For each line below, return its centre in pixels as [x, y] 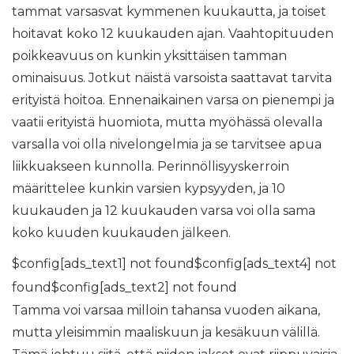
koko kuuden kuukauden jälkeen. [121, 233]
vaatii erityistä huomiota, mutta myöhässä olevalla [167, 122]
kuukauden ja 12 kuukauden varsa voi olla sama [164, 211]
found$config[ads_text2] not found [124, 287]
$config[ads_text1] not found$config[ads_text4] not [174, 264]
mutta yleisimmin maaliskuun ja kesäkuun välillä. [166, 332]
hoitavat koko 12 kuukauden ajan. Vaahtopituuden [173, 34]
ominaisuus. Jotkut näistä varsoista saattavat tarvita [172, 78]
